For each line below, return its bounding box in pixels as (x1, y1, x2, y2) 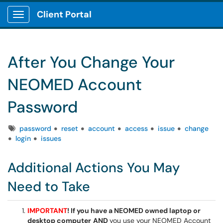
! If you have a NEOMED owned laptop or (67, 206, 201, 215)
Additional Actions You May (7, 159, 180, 176)
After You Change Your (7, 52, 175, 73)
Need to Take (7, 178, 90, 195)
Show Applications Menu (18, 18, 97, 27)
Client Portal (37, 8, 92, 20)
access (125, 124, 148, 133)
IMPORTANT (27, 206, 67, 215)
